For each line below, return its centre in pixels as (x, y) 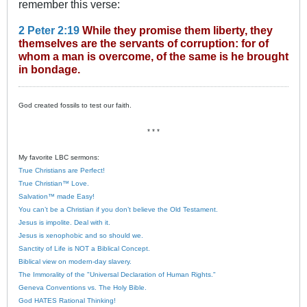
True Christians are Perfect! (62, 170)
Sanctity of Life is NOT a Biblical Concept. (84, 248)
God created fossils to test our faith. (75, 105)
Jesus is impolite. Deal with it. (64, 222)
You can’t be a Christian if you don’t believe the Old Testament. (118, 209)
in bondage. (49, 69)
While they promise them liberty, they (176, 30)
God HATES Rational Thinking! (67, 300)
